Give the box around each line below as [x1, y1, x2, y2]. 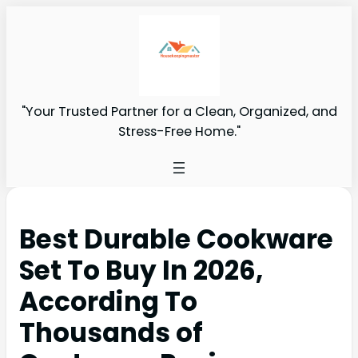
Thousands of [19, 314, 203, 351]
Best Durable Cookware [19, 221, 333, 257]
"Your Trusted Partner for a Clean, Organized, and [21, 101, 337, 121]
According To [19, 283, 197, 320]
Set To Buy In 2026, [19, 252, 263, 288]
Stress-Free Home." [117, 121, 241, 141]
